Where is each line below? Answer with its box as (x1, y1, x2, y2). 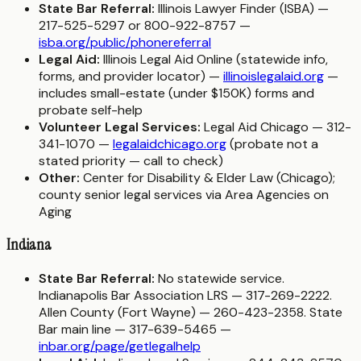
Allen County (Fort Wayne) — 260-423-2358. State (39, 304, 342, 322)
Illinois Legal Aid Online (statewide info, (100, 50, 328, 68)
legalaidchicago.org (113, 135, 226, 152)
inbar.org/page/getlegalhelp (39, 338, 201, 355)
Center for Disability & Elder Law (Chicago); (80, 168, 335, 186)
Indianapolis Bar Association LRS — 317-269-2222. (39, 287, 332, 305)
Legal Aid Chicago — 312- (201, 118, 351, 135)
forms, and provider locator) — (39, 67, 223, 85)
